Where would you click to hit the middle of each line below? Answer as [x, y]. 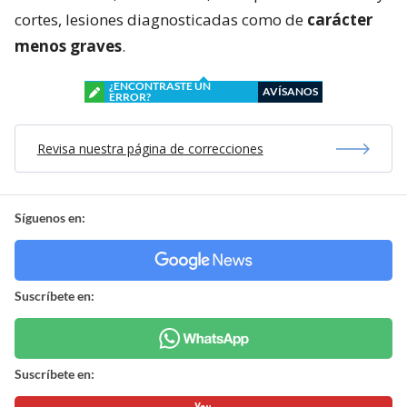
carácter [340, 20]
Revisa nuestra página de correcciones [150, 149]
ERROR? [130, 97]
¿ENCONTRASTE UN [160, 86]
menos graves [68, 46]
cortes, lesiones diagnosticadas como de [161, 20]
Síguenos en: [50, 218]
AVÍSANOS [290, 92]
